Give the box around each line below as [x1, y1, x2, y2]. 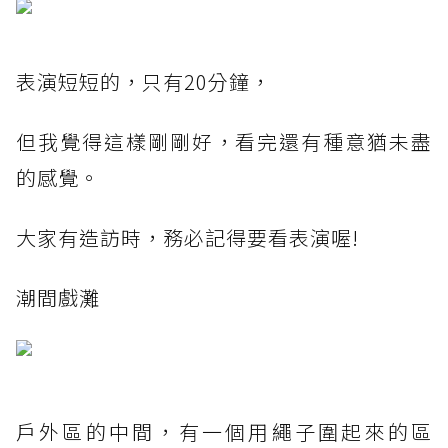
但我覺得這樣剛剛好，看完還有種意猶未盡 [16, 127, 432, 157]
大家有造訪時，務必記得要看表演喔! [16, 223, 359, 253]
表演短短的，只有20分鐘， [16, 67, 271, 97]
